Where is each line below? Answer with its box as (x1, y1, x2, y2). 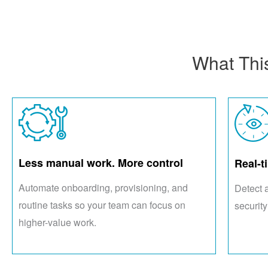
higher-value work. (19, 215, 96, 230)
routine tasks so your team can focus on (19, 198, 185, 212)
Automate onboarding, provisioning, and (19, 181, 188, 195)
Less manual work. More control (19, 155, 183, 171)
